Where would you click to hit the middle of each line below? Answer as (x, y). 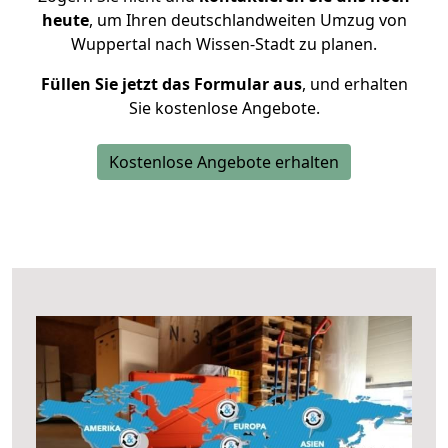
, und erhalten (354, 84)
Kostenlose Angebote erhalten (224, 162)
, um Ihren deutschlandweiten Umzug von (247, 20)
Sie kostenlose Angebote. (224, 108)
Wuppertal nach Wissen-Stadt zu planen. (224, 44)
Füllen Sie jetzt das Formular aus (171, 84)
